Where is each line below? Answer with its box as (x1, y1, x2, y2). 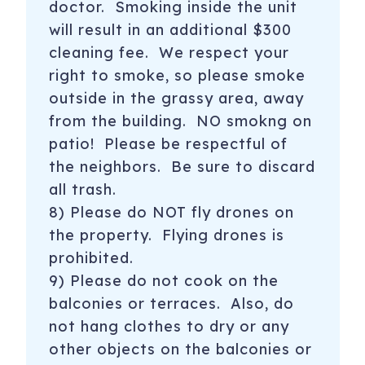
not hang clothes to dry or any (48, 317, 289, 336)
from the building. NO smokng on (48, 112, 312, 131)
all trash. (48, 180, 117, 200)
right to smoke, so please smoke (48, 66, 306, 86)
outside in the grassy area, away (48, 89, 304, 108)
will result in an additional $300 (48, 20, 292, 40)
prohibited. (48, 248, 134, 268)
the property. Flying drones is (48, 226, 284, 245)
